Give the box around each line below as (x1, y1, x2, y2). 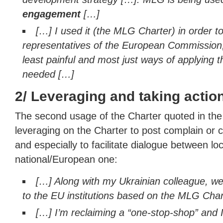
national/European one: (15, 154, 117, 165)
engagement (22, 8, 81, 19)
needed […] (22, 69, 74, 80)
